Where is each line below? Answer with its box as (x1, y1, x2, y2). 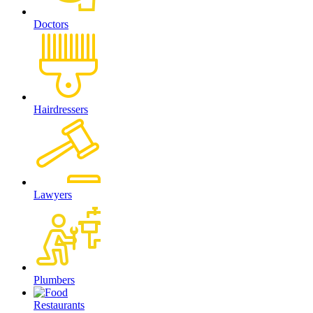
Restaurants (34, 299, 85, 312)
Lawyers (34, 189, 72, 201)
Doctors (34, 18, 68, 31)
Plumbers (34, 274, 75, 286)
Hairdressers (34, 103, 88, 116)
